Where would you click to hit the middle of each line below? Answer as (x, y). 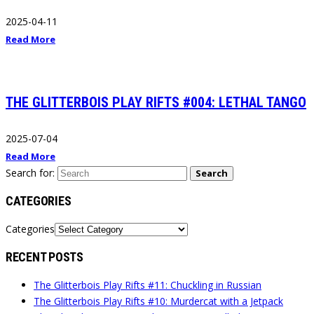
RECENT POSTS (45, 257)
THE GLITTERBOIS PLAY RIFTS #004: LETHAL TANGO (156, 102)
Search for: (30, 172)
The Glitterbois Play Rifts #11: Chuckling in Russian (148, 285)
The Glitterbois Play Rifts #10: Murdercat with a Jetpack (158, 301)
